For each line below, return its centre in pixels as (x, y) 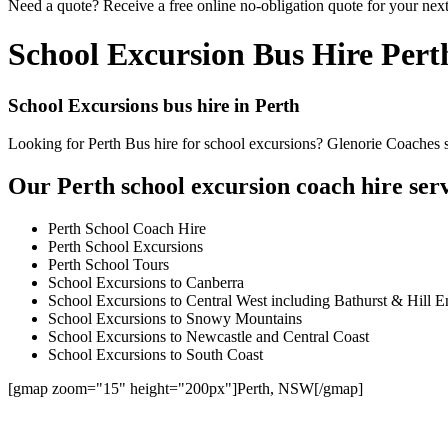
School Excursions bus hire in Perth (154, 105)
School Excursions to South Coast (155, 355)
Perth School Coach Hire (127, 229)
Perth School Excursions (125, 247)
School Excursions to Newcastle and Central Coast (208, 337)
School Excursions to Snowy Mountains (175, 319)
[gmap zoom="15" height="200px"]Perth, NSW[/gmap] (185, 389)
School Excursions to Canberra (146, 283)
